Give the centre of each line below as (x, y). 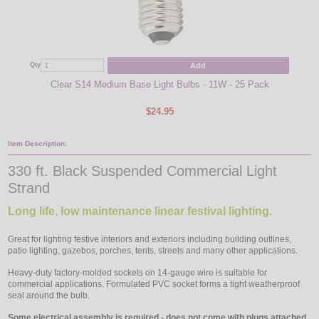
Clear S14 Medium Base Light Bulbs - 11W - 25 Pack (159, 85)
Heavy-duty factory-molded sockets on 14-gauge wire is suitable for (138, 272)
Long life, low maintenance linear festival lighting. (140, 211)
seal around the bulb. (49, 295)
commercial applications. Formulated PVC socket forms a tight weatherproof (154, 284)
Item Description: (38, 143)
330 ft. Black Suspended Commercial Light (143, 171)
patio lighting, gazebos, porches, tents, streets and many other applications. (153, 250)
